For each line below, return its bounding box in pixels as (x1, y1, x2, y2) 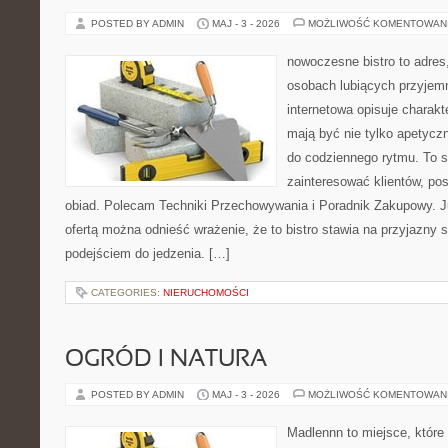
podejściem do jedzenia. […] (65, 246, 230, 261)
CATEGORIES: (91, 287, 163, 298)
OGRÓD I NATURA (65, 349, 267, 371)
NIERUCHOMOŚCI (163, 287, 249, 298)
